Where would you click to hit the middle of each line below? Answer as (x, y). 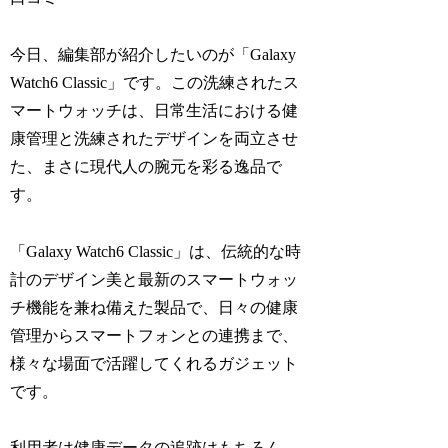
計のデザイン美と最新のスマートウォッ (154, 279)
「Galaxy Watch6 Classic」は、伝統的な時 (156, 251)
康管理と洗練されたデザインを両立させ (154, 138)
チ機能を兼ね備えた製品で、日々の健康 (154, 307)
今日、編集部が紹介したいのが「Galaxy (153, 54)
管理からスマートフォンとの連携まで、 (154, 335)
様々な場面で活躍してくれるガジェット (154, 363)
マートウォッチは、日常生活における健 (154, 110)
